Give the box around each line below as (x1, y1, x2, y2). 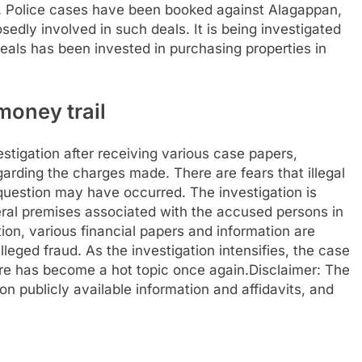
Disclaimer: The (249, 262, 350, 278)
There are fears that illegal (174, 165, 345, 181)
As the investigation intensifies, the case (82, 242, 350, 259)
